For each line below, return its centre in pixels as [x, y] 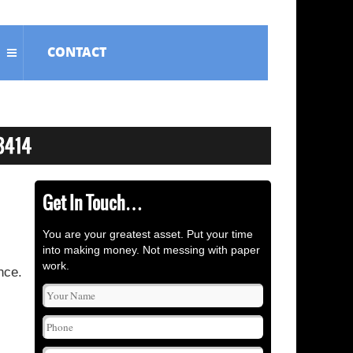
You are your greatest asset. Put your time [148, 234]
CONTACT [77, 52]
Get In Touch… [93, 203]
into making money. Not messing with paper [151, 250]
